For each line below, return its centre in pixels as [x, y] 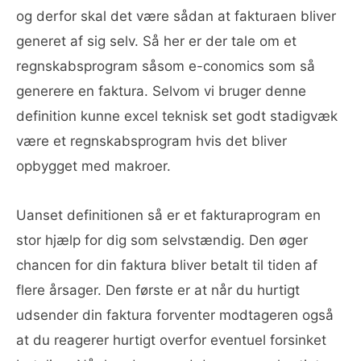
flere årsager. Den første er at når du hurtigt [158, 290]
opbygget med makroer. [93, 166]
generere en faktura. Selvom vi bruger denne [161, 91]
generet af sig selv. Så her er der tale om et [156, 41]
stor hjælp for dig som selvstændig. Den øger [162, 240]
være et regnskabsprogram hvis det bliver [151, 141]
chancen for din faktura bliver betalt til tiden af [167, 265]
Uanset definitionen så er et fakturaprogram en [168, 215]
